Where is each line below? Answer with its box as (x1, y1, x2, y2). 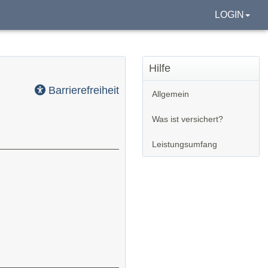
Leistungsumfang (152, 139, 217, 149)
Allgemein (152, 89, 189, 99)
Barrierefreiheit (45, 84, 119, 96)
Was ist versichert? (152, 114, 223, 124)
